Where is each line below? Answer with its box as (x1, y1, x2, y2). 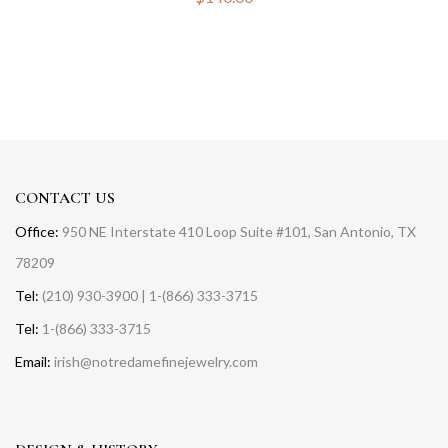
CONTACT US (15, 188, 115, 208)
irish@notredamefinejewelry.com (51, 353, 258, 370)
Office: (15, 223, 59, 240)
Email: (15, 353, 51, 370)
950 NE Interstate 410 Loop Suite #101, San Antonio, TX (59, 223, 416, 240)
